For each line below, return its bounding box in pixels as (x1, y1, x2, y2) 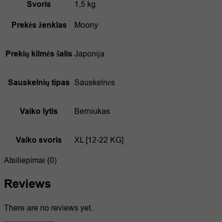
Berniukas (74, 106, 110, 117)
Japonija (74, 49, 105, 60)
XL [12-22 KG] (74, 135, 123, 146)
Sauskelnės (74, 77, 115, 89)
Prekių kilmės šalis (5, 49, 72, 60)
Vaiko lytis (20, 106, 58, 117)
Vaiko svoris (16, 135, 62, 146)
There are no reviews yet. (4, 203, 93, 214)
